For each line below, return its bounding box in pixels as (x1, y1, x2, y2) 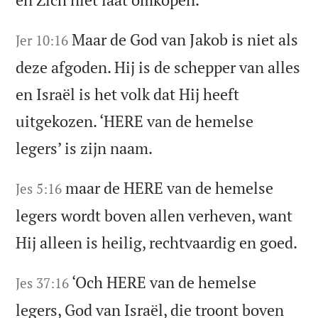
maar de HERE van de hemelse (65, 177, 274, 198)
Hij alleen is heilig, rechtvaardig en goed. (16, 231, 298, 253)
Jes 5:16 (16, 179, 62, 197)
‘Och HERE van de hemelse (72, 271, 257, 292)
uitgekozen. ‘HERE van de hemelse (16, 110, 254, 131)
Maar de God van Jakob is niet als (72, 28, 299, 50)
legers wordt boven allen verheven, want (16, 204, 293, 226)
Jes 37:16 (16, 273, 70, 292)
